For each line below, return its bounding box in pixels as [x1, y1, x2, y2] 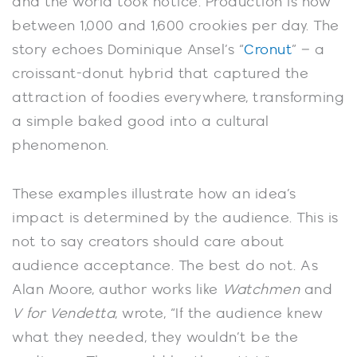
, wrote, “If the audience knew [115, 306, 323, 322]
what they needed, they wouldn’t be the [12, 330, 298, 346]
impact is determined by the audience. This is [12, 210, 339, 226]
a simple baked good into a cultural [12, 113, 269, 130]
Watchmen [222, 282, 304, 298]
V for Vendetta [12, 306, 115, 322]
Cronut [244, 41, 292, 58]
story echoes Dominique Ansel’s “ [12, 41, 244, 58]
